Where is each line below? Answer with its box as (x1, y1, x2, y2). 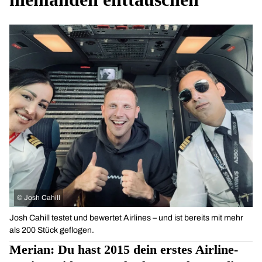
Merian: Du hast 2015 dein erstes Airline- (9, 242, 238, 257)
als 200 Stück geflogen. (9, 226, 94, 235)
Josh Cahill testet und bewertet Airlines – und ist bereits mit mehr (9, 213, 243, 222)
